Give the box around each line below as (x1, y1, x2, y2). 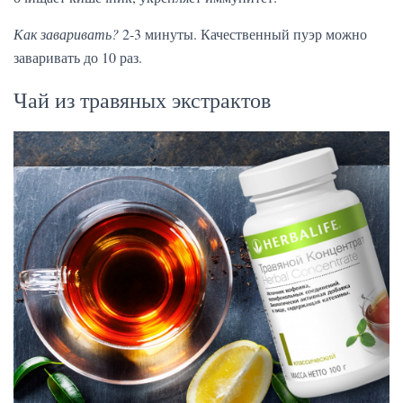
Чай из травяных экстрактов (13, 85, 271, 114)
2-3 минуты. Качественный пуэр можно (119, 24, 367, 43)
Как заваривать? (13, 24, 119, 43)
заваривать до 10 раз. (13, 48, 142, 67)
